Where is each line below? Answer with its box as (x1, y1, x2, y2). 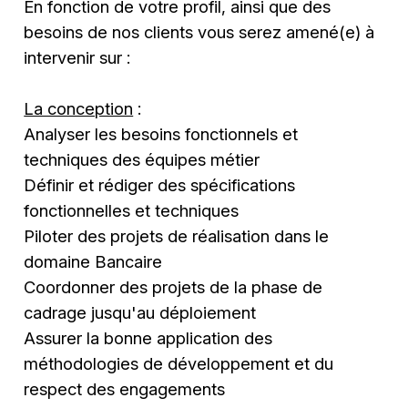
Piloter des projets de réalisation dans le (24, 225, 330, 246)
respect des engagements (24, 378, 226, 399)
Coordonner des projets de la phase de (24, 276, 323, 297)
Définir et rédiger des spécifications (24, 174, 296, 195)
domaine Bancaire (24, 250, 163, 271)
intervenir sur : (24, 46, 131, 67)
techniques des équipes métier (24, 148, 260, 169)
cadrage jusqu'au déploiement (24, 301, 257, 322)
